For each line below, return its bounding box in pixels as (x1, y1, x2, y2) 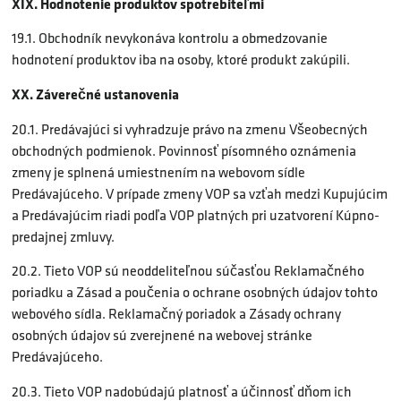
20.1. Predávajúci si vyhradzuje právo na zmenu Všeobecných (12, 118, 368, 140)
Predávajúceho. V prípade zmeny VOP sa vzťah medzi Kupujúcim (12, 183, 388, 204)
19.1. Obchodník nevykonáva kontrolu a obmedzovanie (12, 28, 328, 49)
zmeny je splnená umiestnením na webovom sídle (12, 161, 305, 183)
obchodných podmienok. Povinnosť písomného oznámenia (12, 140, 356, 161)
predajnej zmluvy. (12, 226, 115, 247)
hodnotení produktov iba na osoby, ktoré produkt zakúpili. (12, 49, 350, 71)
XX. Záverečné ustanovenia (12, 84, 179, 105)
